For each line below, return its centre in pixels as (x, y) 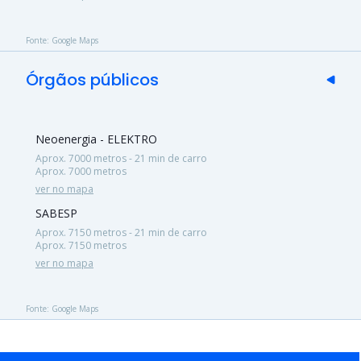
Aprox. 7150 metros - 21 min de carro (121, 232)
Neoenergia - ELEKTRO (96, 139)
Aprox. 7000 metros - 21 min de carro (121, 158)
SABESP (56, 213)
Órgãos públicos (92, 79)
